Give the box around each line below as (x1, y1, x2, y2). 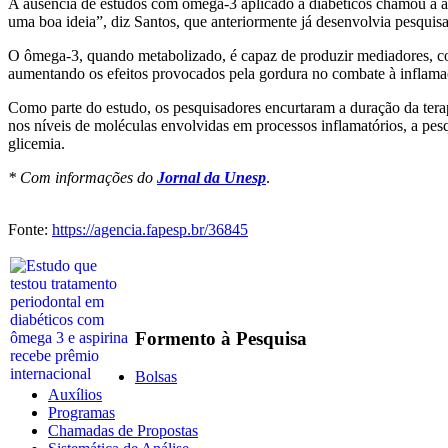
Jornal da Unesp (157, 168, 266, 186)
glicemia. (8, 134, 65, 152)
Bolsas (135, 368, 177, 386)
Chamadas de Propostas (48, 422, 198, 440)
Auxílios (48, 386, 102, 404)
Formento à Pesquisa (135, 327, 307, 349)
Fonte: (8, 220, 52, 238)
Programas (48, 404, 115, 422)
